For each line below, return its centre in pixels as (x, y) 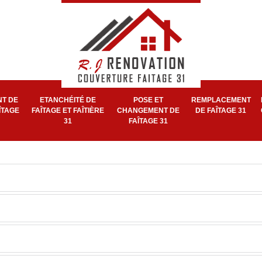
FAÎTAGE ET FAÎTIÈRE (68, 111)
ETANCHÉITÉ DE (68, 100)
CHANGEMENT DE (148, 111)
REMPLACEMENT (221, 100)
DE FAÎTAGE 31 (221, 111)
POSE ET (148, 100)
